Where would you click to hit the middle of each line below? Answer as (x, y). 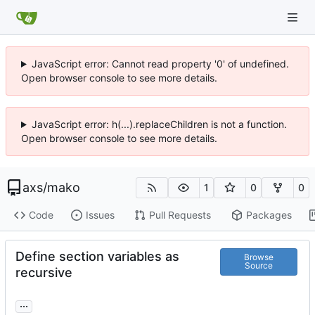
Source (258, 266)
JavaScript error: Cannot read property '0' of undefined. (160, 64)
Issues (100, 215)
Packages (269, 215)
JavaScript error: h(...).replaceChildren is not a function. (159, 124)
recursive (44, 272)
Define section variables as (97, 256)
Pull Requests (180, 215)
